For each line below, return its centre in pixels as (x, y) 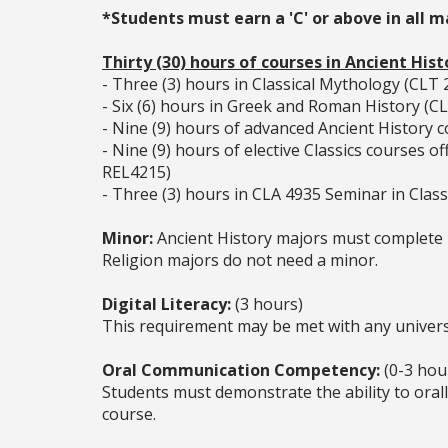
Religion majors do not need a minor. (240, 260)
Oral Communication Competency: (241, 370)
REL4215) (136, 172)
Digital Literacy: (166, 304)
